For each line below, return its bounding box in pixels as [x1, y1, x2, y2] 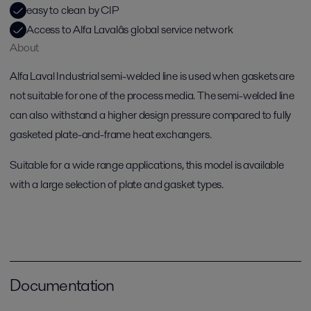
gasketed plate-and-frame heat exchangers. [10, 126, 212, 142]
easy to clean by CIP [26, 2, 119, 18]
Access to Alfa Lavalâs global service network [26, 22, 233, 37]
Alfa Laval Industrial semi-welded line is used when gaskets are [10, 68, 294, 84]
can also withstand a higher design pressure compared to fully [10, 107, 292, 123]
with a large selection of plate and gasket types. [10, 176, 224, 192]
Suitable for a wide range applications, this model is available [10, 157, 284, 173]
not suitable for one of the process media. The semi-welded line [10, 87, 294, 103]
